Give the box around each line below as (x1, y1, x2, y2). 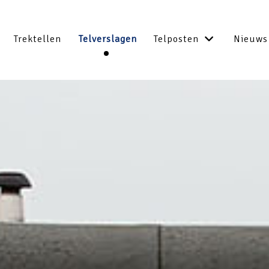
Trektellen (13, 33, 61, 46)
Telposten (154, 33, 199, 46)
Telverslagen (78, 33, 137, 46)
